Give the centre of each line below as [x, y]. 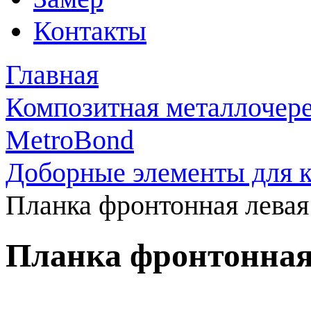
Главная [52, 75]
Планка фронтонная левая [157, 205]
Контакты [90, 31]
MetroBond [70, 140]
